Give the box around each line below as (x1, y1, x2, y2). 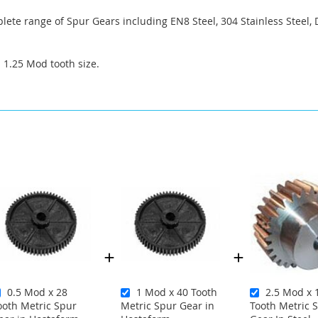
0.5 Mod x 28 (7, 285, 67, 299)
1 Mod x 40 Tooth (136, 285, 217, 299)
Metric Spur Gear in (121, 298, 214, 312)
